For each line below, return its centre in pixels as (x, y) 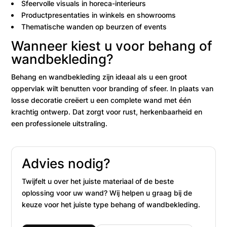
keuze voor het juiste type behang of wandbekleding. (111, 204)
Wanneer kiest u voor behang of (112, 46)
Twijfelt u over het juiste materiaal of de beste (98, 181)
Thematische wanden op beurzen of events (94, 26)
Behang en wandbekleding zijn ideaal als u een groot (99, 77)
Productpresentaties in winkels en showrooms (99, 15)
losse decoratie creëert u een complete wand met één (101, 100)
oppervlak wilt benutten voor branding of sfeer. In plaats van (112, 88)
